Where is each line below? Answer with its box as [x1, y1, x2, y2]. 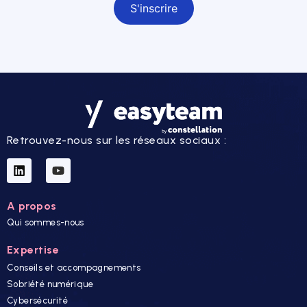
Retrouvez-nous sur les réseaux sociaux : [7, 134, 227, 147]
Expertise [7, 243, 60, 257]
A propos [7, 199, 57, 213]
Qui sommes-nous [7, 217, 84, 228]
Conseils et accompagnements [7, 262, 141, 273]
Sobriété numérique [7, 279, 94, 290]
